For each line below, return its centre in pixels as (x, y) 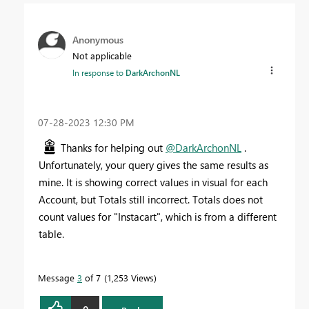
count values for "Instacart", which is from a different (158, 216)
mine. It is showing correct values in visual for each (153, 182)
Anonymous (98, 40)
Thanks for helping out (113, 147)
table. (51, 233)
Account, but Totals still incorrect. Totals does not (151, 199)
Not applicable (102, 56)
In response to (99, 73)
